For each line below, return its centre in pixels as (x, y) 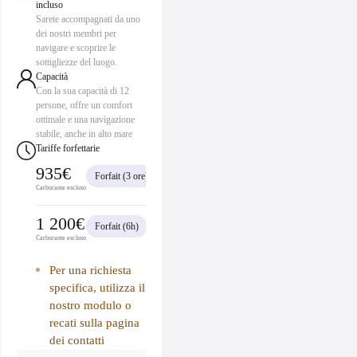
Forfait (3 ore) (122, 177)
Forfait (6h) (117, 227)
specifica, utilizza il (97, 288)
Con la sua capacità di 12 (82, 91)
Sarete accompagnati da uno (88, 20)
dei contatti (76, 341)
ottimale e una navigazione (85, 120)
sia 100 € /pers (175, 227)
